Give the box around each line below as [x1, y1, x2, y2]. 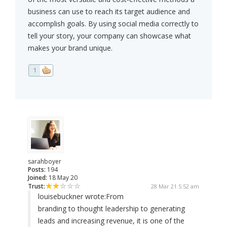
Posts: [28, 165, 46, 174]
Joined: [28, 173, 47, 182]
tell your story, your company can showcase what [28, 31, 191, 41]
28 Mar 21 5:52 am [151, 182, 199, 191]
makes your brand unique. [28, 43, 112, 53]
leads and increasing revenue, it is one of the [38, 216, 184, 226]
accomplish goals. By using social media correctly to [28, 19, 199, 29]
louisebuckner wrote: [38, 192, 106, 202]
